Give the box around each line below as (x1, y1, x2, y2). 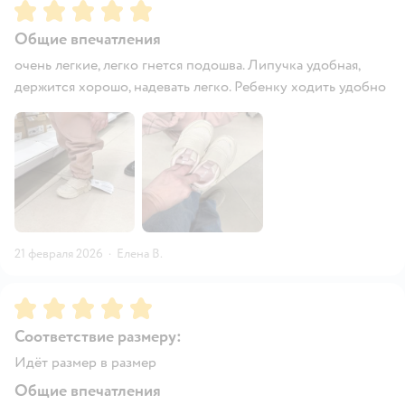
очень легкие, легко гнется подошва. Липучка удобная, (14, 55, 360, 74)
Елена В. (117, 246, 163, 262)
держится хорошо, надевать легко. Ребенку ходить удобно (14, 77, 386, 96)
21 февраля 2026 (14, 246, 103, 262)
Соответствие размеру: (14, 326, 182, 348)
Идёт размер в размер (14, 353, 156, 372)
